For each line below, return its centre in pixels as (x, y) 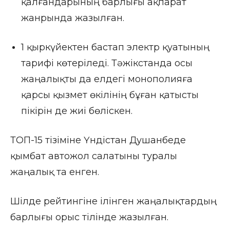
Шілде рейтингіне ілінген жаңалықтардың (113, 202)
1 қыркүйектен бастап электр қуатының (115, 47)
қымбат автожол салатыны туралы (94, 156)
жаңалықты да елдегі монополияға (107, 79)
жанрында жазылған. (73, 18)
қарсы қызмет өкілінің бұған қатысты (110, 95)
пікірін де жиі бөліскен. (77, 111)
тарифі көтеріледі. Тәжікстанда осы (107, 63)
